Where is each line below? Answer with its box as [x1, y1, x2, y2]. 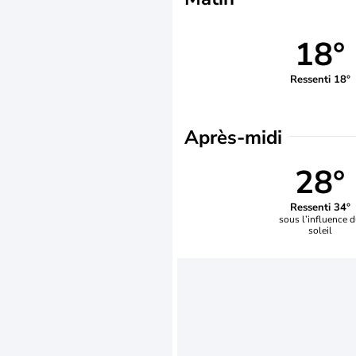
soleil [308, 223, 332, 237]
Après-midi [184, 125, 282, 150]
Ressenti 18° [289, 72, 350, 87]
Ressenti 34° [289, 199, 350, 215]
